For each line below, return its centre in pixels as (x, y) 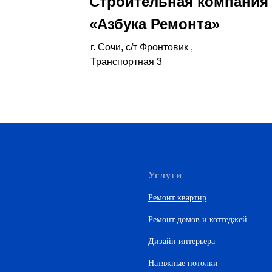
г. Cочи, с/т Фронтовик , (142, 47)
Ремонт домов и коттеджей (198, 219)
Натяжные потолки (183, 263)
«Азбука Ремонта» (155, 24)
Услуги (165, 175)
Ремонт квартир (177, 197)
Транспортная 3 (126, 61)
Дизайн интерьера (182, 241)
